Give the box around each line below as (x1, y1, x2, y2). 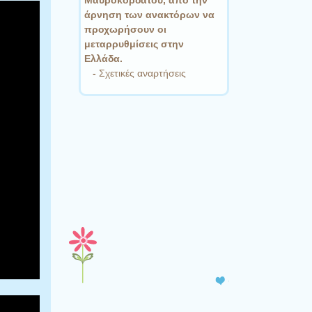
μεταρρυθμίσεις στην (84, 38, 184, 49)
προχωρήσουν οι (84, 23, 166, 35)
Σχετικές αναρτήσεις (99, 67, 186, 79)
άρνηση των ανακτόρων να (84, 8, 214, 20)
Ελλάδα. (84, 52, 123, 64)
